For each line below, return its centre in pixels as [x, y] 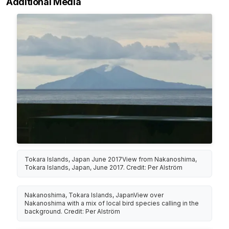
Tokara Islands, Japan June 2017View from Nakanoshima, [111, 159]
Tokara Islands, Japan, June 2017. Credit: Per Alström [104, 168]
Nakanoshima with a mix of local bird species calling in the [112, 203]
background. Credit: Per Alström [73, 212]
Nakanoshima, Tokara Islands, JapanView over [94, 195]
